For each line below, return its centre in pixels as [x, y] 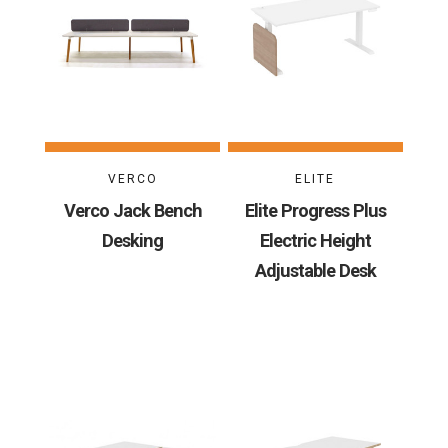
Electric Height [315, 240]
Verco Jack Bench [132, 210]
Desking [133, 240]
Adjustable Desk [315, 270]
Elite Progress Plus [315, 210]
